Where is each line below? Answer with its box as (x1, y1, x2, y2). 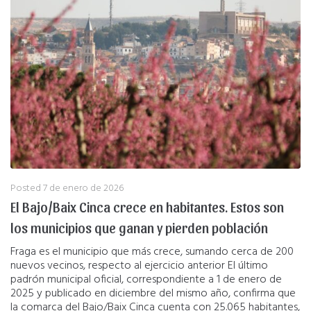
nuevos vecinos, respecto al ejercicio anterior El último (10, 256, 268, 275)
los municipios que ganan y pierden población (10, 219, 268, 236)
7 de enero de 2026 (43, 180, 124, 196)
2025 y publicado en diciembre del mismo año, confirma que (10, 284, 296, 303)
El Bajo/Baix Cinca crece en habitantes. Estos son (10, 198, 284, 215)
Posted (10, 180, 43, 196)
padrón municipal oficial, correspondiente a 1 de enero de (10, 270, 282, 289)
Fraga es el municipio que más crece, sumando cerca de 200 (10, 242, 294, 261)
